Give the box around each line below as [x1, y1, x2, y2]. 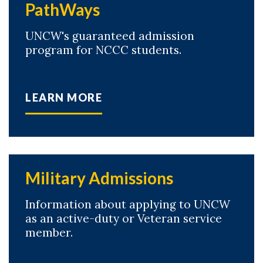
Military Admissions [25, 168, 173, 188]
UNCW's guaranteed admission [25, 29, 194, 43]
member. [25, 225, 73, 240]
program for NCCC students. [25, 43, 181, 57]
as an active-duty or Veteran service [25, 211, 222, 225]
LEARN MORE [25, 91, 103, 104]
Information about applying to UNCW [25, 197, 230, 211]
